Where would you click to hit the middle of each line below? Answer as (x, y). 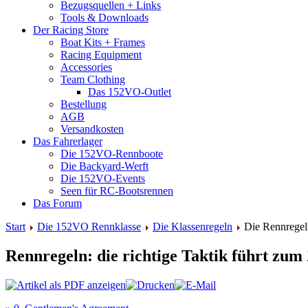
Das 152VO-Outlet (130, 92)
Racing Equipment (101, 55)
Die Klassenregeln (192, 227)
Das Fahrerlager (68, 141)
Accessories (86, 67)
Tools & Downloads (104, 18)
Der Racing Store (71, 30)
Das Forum (57, 203)
